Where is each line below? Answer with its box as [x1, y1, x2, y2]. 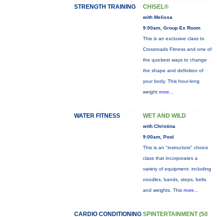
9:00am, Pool [142, 134, 174, 139]
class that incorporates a [142, 155, 198, 161]
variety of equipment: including [142, 166, 211, 171]
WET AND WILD [142, 112, 186, 119]
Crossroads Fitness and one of [142, 46, 212, 52]
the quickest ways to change [142, 57, 207, 62]
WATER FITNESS [74, 112, 120, 119]
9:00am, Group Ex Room [142, 25, 201, 31]
